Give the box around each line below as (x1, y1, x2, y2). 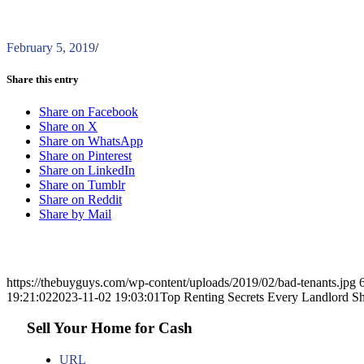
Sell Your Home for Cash (27, 319, 193, 337)
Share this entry (6, 73, 79, 86)
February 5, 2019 (6, 41, 95, 55)
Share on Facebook (39, 104, 138, 119)
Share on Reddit (39, 192, 122, 206)
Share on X (39, 119, 97, 133)
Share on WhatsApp (39, 133, 143, 148)
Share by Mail (39, 206, 111, 221)
